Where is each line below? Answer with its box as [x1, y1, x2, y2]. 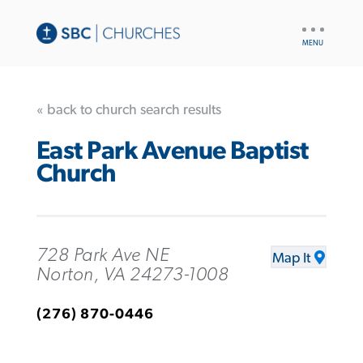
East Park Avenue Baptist [36, 139, 309, 164]
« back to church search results [36, 102, 221, 117]
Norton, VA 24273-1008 [36, 264, 229, 284]
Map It [272, 250, 311, 266]
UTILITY [298, 19, 338, 30]
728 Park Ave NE [36, 245, 170, 265]
